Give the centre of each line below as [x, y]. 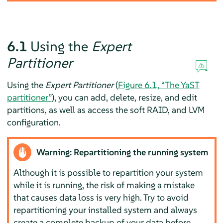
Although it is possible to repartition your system [109, 173]
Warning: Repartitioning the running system [123, 152]
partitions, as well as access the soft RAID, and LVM [106, 110]
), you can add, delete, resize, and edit [124, 97]
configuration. [34, 122]
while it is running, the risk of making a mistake [104, 185]
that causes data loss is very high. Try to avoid [101, 198]
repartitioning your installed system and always [106, 210]
